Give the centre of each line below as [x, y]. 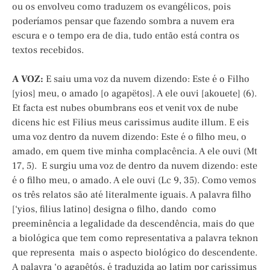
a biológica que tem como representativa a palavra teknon [135, 238]
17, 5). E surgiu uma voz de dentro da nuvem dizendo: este [135, 166]
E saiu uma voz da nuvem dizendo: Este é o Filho [146, 79]
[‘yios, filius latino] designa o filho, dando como [114, 209]
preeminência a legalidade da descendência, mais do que [133, 224]
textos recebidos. [48, 50]
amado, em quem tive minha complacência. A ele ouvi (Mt [135, 152]
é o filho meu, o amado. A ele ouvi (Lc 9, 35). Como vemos [134, 181]
